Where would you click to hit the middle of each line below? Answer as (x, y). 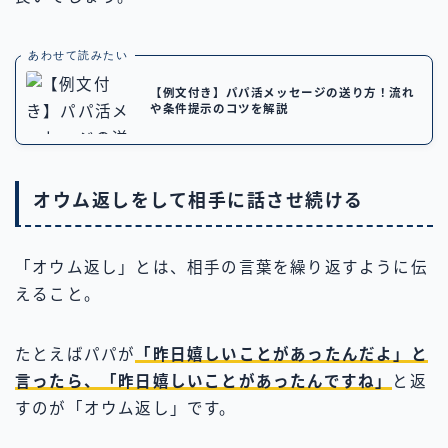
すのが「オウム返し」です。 (126, 408)
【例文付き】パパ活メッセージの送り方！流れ (282, 93)
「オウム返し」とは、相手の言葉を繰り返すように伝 (221, 267)
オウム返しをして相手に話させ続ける (198, 200)
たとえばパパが (75, 354)
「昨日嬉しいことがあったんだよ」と (281, 354)
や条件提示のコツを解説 (219, 109)
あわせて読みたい (78, 55)
